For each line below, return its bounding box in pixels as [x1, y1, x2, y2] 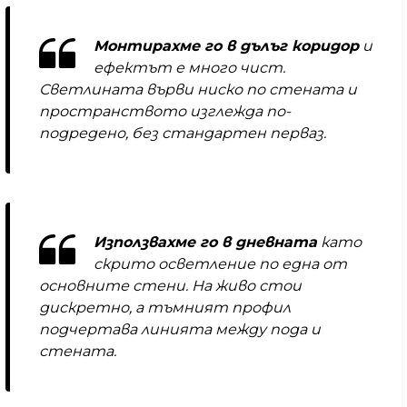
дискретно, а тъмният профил [39, 299, 291, 317]
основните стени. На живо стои [39, 277, 302, 295]
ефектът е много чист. [94, 59, 285, 77]
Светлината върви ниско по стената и [39, 81, 357, 99]
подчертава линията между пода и [39, 321, 321, 339]
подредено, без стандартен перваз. [39, 124, 326, 143]
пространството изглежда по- [39, 103, 291, 121]
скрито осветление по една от [94, 255, 347, 273]
